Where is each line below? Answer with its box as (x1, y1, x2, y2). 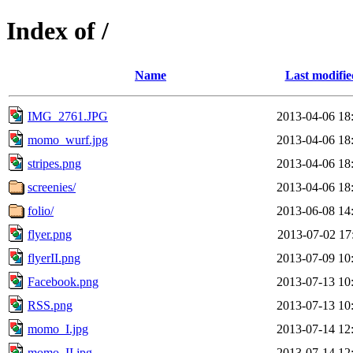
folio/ (28, 203, 54, 217)
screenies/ (28, 180, 76, 194)
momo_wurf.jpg (28, 132, 108, 147)
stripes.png (28, 156, 81, 170)
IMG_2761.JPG (28, 109, 108, 123)
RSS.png (28, 298, 72, 312)
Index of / (6, 17, 109, 46)
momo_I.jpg (28, 321, 88, 336)
